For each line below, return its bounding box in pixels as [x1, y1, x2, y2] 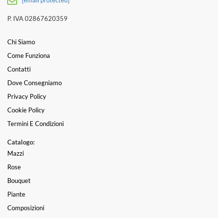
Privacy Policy [7, 92, 46, 100]
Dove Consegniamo [7, 78, 62, 87]
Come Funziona [7, 51, 50, 59]
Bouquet [7, 176, 31, 184]
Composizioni [7, 203, 44, 212]
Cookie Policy [7, 106, 45, 114]
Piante [7, 190, 25, 198]
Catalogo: [7, 138, 35, 146]
